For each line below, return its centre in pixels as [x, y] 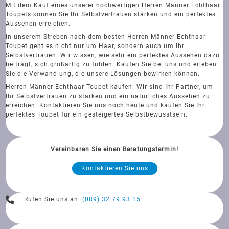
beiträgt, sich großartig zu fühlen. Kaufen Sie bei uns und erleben [111, 64]
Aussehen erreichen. [38, 23]
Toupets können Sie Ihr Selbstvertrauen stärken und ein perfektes [111, 14]
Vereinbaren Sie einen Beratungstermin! [114, 149]
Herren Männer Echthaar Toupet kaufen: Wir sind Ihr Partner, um [110, 87]
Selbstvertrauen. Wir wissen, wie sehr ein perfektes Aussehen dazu [113, 55]
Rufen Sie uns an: [53, 200]
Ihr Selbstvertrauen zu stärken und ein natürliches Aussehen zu [108, 96]
